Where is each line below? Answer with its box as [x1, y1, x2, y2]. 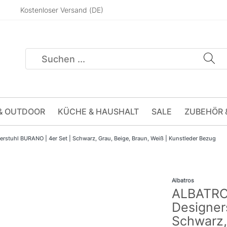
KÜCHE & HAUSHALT [58, 106, 139, 117]
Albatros [172, 177, 194, 184]
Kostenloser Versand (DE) [20, 6, 103, 14]
